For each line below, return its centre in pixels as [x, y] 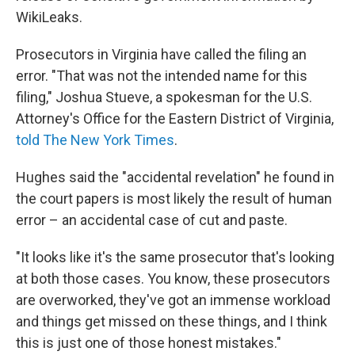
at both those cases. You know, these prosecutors [173, 278]
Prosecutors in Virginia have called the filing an [161, 54]
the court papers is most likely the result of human [174, 198]
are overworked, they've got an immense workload [173, 300]
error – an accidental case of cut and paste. [152, 219]
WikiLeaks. [49, 17]
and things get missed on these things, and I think [172, 321]
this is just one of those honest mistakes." [149, 342]
